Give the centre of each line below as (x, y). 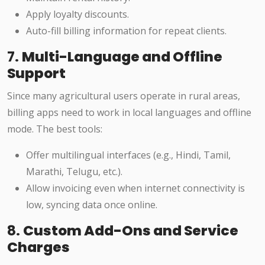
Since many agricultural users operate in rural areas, (124, 96)
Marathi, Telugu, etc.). (74, 172)
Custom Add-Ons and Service (131, 231)
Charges (38, 247)
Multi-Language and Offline (122, 57)
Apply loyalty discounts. (77, 14)
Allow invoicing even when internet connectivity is (135, 188)
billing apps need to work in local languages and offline (129, 113)
